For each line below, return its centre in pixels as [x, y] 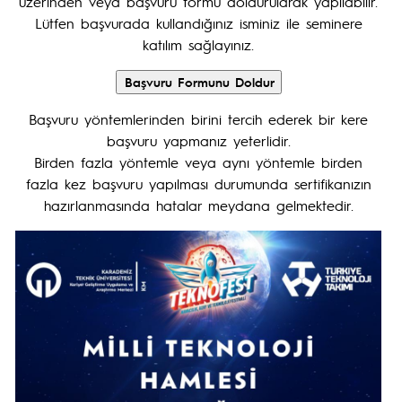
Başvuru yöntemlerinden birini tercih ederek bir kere [198, 119]
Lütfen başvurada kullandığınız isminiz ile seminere [198, 23]
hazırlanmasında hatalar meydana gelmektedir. [198, 205]
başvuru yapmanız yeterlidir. [198, 140]
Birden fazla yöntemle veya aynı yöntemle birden [198, 162]
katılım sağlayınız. [198, 44]
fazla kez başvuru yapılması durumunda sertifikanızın [198, 184]
